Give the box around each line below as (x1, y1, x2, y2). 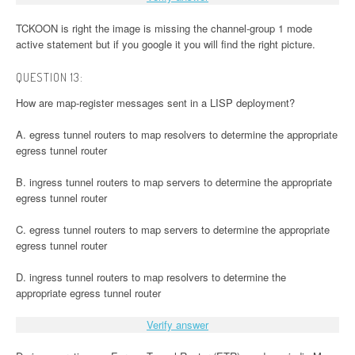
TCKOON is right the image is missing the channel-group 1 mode (16, 21, 312, 36)
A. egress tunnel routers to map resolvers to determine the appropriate (16, 127, 338, 143)
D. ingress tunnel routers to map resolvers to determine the (16, 269, 286, 285)
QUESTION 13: (16, 70, 83, 86)
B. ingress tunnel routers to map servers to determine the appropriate (16, 174, 332, 190)
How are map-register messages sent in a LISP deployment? (16, 95, 295, 111)
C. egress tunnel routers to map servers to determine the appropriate (16, 222, 330, 238)
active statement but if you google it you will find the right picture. (16, 36, 315, 52)
